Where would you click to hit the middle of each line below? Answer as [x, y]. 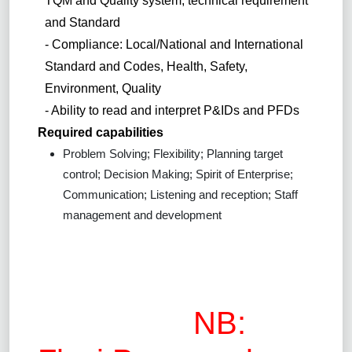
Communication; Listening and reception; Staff [180, 194]
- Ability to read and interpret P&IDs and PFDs [172, 110]
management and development [142, 214]
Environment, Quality [103, 88]
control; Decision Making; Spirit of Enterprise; [178, 174]
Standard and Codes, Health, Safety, [147, 66]
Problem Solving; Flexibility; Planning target [173, 153]
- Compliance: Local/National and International [174, 44]
